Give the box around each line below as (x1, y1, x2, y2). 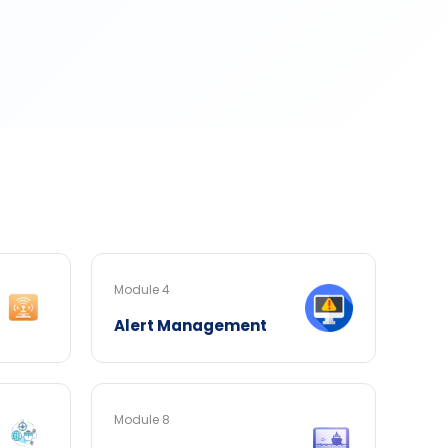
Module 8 (114, 411, 170, 428)
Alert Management (114, 315, 267, 336)
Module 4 (114, 281, 170, 298)
